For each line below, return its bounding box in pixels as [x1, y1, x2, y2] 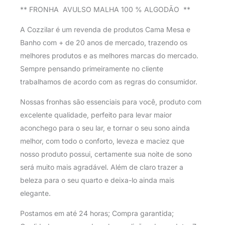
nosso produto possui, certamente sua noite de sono [20, 149, 192, 158]
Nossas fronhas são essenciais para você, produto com [20, 97, 201, 106]
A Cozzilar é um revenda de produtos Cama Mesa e [20, 25, 190, 34]
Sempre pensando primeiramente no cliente [20, 64, 163, 73]
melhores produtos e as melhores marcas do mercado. [20, 51, 198, 60]
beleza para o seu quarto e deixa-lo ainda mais [20, 175, 174, 184]
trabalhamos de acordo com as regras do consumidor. [20, 77, 197, 86]
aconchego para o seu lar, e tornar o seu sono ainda [20, 123, 190, 132]
